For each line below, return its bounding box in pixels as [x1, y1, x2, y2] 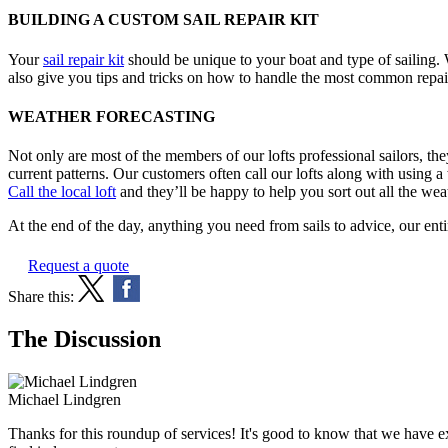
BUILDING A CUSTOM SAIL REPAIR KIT [8, 11, 319, 29]
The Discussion [8, 326, 161, 353]
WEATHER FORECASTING [8, 107, 215, 125]
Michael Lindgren [8, 390, 121, 408]
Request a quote [28, 257, 129, 275]
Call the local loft [8, 183, 116, 201]
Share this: [8, 288, 74, 306]
